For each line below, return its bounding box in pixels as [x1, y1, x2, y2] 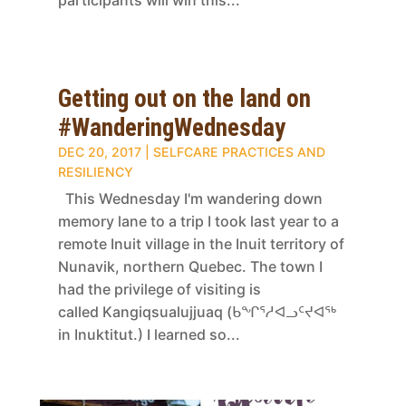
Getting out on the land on [57, 83, 311, 113]
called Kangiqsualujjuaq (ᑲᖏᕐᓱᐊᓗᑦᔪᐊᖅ [57, 302, 336, 321]
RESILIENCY [57, 163, 133, 179]
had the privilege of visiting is [57, 279, 261, 298]
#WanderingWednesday [57, 112, 285, 142]
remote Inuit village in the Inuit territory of [57, 234, 344, 253]
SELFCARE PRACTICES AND [152, 143, 325, 159]
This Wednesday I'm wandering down [57, 188, 323, 208]
